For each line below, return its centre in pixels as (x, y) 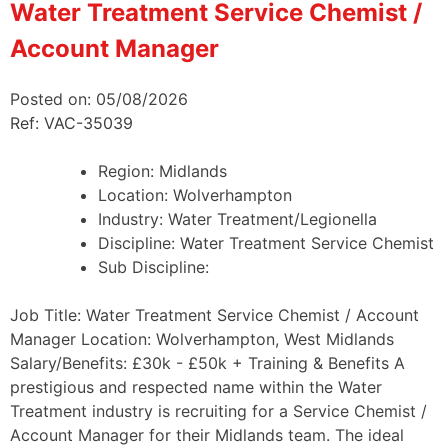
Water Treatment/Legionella (272, 218)
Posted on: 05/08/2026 (99, 98)
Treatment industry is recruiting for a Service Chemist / (218, 410)
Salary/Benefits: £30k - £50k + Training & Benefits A (207, 362)
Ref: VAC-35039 (71, 122)
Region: (128, 170)
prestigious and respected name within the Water (196, 386)
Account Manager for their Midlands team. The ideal (207, 434)
